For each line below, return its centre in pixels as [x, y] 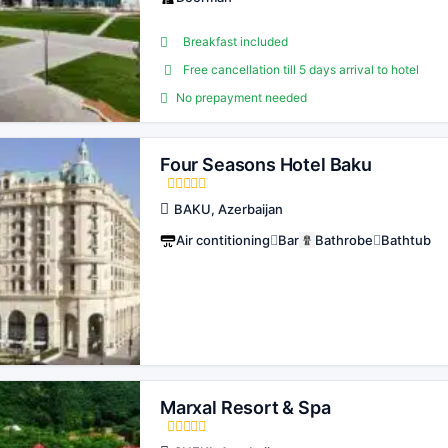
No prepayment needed [241, 97]
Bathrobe [344, 240]
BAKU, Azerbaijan [228, 209]
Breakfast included [235, 41]
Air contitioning [223, 240]
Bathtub [406, 240]
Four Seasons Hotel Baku [266, 164]
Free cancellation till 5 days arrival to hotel [301, 69]
